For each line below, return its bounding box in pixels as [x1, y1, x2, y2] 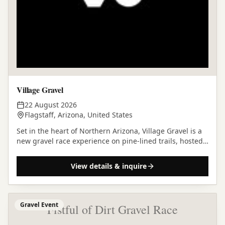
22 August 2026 [25, 100, 77, 109]
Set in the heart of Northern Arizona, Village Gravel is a [17, 126, 202, 136]
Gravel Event [20, 200, 58, 209]
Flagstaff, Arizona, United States [25, 110, 133, 120]
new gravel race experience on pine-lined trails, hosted [17, 136, 203, 146]
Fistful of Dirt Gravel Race [47, 201, 178, 217]
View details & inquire [70, 161, 147, 171]
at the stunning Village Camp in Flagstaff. [17, 146, 157, 156]
